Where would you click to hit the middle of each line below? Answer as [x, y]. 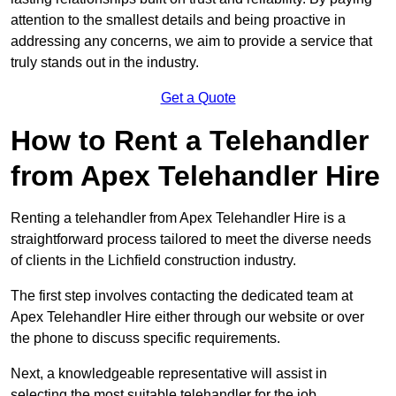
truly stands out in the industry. [105, 63]
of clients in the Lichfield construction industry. [153, 261]
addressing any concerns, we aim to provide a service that [191, 42]
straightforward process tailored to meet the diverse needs [191, 240]
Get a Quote [198, 98]
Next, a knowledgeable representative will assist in [169, 374]
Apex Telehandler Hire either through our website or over [187, 317]
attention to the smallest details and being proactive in [178, 20]
